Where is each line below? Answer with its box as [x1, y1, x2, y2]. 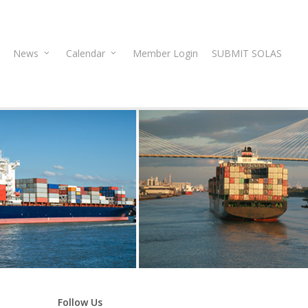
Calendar [66, 47, 105, 60]
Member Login [133, 47, 198, 60]
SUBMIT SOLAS [212, 47, 282, 60]
